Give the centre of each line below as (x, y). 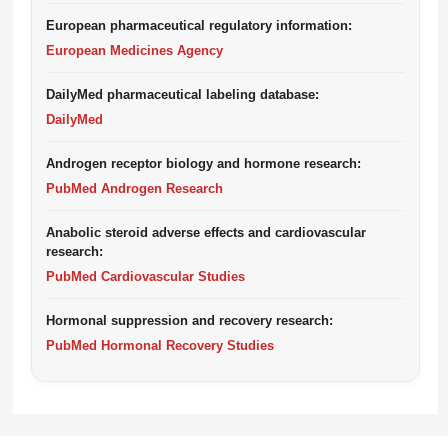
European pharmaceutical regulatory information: (199, 25)
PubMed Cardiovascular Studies (145, 276)
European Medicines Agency (134, 50)
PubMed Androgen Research (134, 188)
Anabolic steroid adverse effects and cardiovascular (206, 232)
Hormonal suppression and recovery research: (189, 320)
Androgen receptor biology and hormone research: (203, 163)
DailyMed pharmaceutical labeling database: (182, 94)
